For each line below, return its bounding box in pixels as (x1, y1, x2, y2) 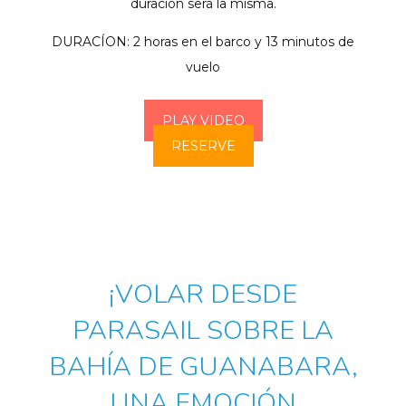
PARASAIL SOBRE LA (72, 313, 333, 349)
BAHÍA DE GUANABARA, (48, 349, 358, 385)
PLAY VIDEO (161, 112, 245, 130)
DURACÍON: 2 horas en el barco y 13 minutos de (52, 34, 354, 51)
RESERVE (170, 138, 236, 155)
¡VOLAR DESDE (109, 276, 297, 313)
